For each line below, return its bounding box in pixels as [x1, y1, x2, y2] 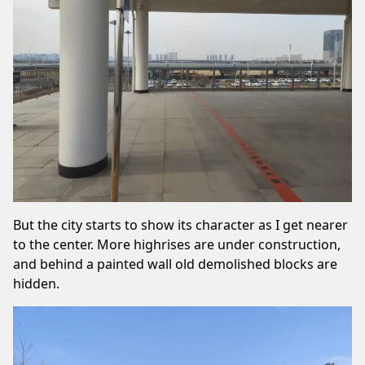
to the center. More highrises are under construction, [13, 235, 341, 253]
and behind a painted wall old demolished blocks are [13, 255, 337, 273]
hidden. [13, 275, 59, 292]
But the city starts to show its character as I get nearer [13, 216, 348, 234]
